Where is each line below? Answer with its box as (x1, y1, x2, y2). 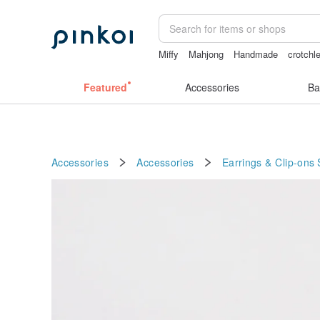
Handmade (234, 47, 279, 61)
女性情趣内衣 (159, 61, 215, 74)
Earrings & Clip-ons (221, 154, 315, 169)
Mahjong (189, 47, 224, 61)
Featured (83, 80, 127, 94)
